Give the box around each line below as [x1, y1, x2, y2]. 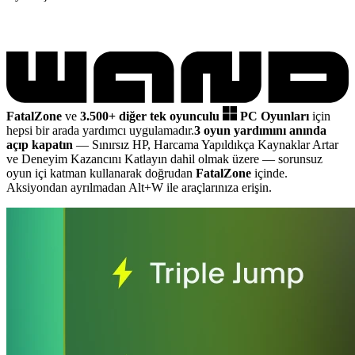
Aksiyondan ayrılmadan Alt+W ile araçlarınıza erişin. [6, 180, 272, 194]
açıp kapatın [6, 137, 73, 151]
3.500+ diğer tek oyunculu [80, 109, 223, 123]
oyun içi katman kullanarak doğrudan [6, 166, 196, 180]
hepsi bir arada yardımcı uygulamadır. [6, 123, 194, 137]
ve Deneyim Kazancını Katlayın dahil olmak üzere [6, 151, 262, 166]
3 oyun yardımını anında [194, 123, 326, 137]
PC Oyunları [240, 109, 309, 123]
